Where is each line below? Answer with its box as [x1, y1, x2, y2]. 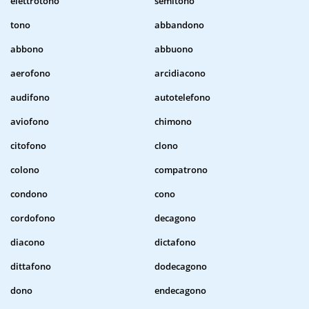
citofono [10, 139, 46, 152]
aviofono [10, 115, 49, 128]
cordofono [10, 212, 55, 225]
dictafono [154, 236, 196, 249]
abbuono [154, 43, 193, 56]
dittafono [10, 260, 51, 273]
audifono [10, 91, 50, 104]
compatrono [154, 163, 208, 177]
